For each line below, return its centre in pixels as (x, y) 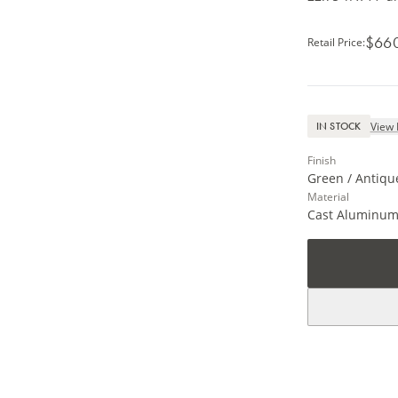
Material (328, 197)
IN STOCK (338, 126)
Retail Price (334, 42)
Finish (321, 160)
